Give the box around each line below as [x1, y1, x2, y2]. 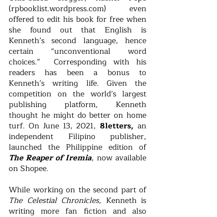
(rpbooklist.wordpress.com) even [9, 2, 146, 15]
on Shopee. [9, 162, 51, 175]
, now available [92, 152, 147, 165]
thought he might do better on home [9, 109, 146, 122]
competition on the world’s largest [9, 88, 146, 101]
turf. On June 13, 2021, [9, 120, 100, 133]
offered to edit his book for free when [9, 13, 146, 26]
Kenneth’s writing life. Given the [9, 77, 146, 90]
